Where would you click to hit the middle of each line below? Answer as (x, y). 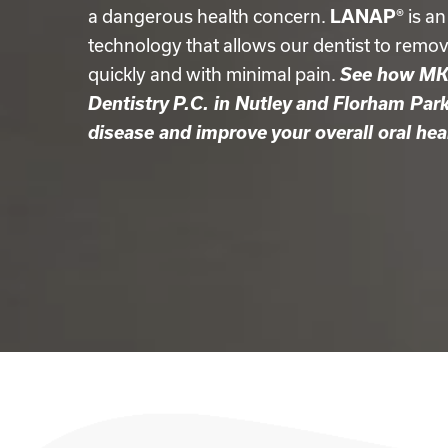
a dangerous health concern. (209, 16)
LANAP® (367, 16)
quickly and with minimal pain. (214, 74)
